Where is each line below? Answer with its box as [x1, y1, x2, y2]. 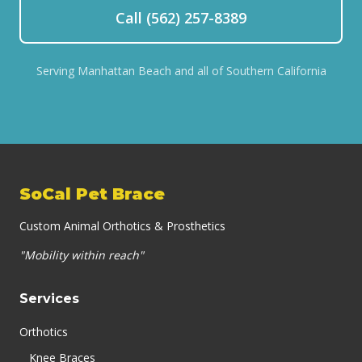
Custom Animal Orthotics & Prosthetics [19, 218, 225, 234]
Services [19, 291, 79, 306]
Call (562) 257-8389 [116, 8, 246, 27]
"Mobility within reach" [19, 247, 144, 263]
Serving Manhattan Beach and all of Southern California [36, 63, 326, 78]
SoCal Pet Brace [19, 184, 165, 204]
